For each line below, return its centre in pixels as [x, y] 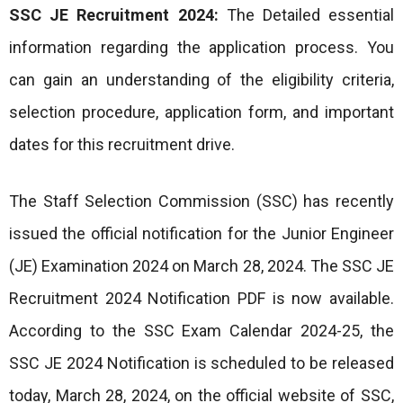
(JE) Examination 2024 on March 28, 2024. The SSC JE [201, 266]
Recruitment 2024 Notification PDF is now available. [201, 298]
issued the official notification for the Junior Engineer [201, 233]
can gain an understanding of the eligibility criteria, [201, 80]
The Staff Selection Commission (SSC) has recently [201, 201]
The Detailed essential [306, 15]
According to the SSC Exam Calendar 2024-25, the [201, 331]
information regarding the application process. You [201, 47]
